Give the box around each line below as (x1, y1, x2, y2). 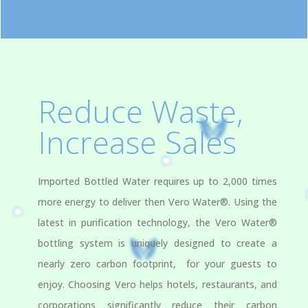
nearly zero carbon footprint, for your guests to (37, 257, 278, 271)
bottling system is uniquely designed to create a (37, 236, 278, 250)
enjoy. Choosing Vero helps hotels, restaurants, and (37, 278, 278, 291)
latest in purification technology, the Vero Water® (37, 216, 278, 230)
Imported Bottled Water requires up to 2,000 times (37, 175, 278, 188)
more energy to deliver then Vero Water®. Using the (37, 195, 278, 209)
